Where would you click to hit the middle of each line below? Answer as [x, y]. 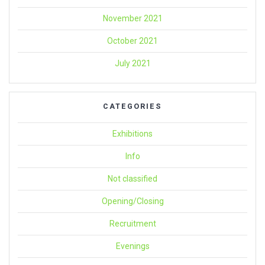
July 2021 [132, 63]
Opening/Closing [132, 201]
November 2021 [132, 18]
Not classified [132, 178]
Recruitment [132, 223]
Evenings [132, 246]
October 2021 [132, 41]
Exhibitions [132, 133]
